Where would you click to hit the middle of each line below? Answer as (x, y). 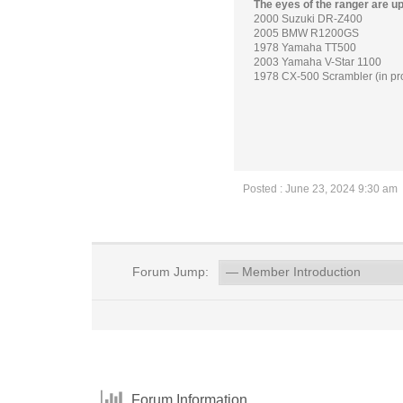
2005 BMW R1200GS (306, 33)
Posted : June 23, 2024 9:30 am (320, 189)
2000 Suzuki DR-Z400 (308, 19)
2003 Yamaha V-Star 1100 (318, 62)
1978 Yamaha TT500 (305, 48)
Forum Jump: (168, 272)
